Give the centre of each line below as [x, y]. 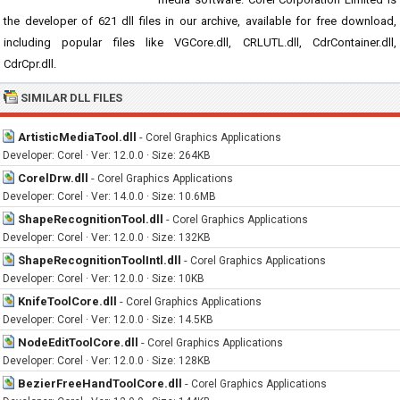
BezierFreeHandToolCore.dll [100, 383]
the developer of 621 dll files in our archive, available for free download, [200, 21]
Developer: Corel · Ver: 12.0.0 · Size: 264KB [107, 155]
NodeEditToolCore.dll [78, 342]
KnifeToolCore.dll [67, 301]
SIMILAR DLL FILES [71, 98]
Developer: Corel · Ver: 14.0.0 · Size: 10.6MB [109, 196]
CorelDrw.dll [53, 178]
